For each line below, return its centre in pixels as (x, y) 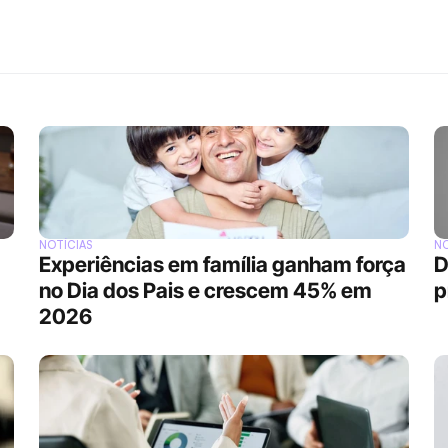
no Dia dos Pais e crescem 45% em (205, 290)
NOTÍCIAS (66, 245)
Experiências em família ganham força (222, 264)
